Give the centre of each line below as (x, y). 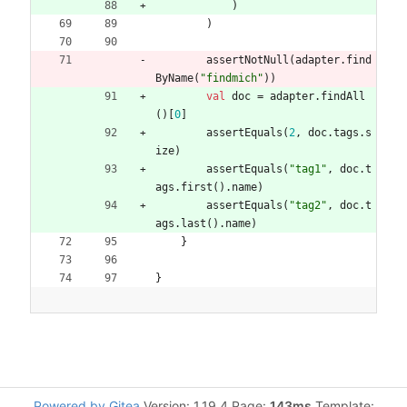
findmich (232, 78)
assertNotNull (248, 60)
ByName (174, 78)
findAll (343, 96)
